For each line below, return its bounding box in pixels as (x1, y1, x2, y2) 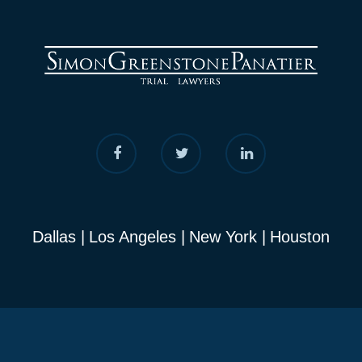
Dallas (32, 228, 76, 246)
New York (189, 228, 257, 246)
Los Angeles (89, 228, 176, 246)
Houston (270, 228, 330, 246)
